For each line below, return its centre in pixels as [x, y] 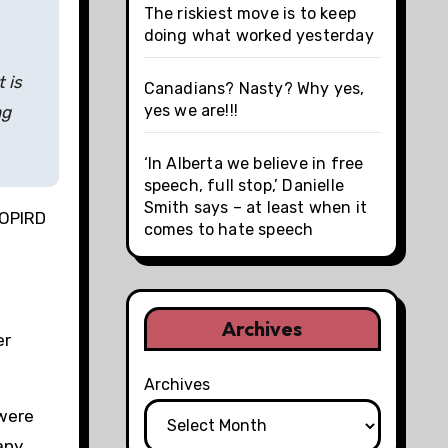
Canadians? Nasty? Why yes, [254, 88]
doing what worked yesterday [258, 35]
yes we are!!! [191, 110]
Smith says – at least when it [255, 207]
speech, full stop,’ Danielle [244, 185]
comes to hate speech [228, 229]
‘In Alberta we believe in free [253, 163]
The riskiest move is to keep [250, 13]
